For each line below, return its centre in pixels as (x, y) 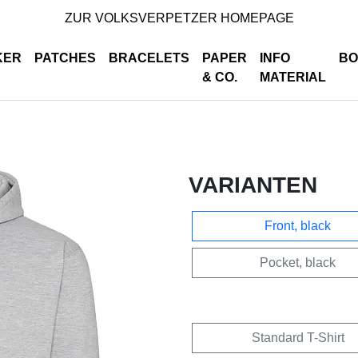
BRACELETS (149, 58)
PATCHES (65, 58)
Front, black (298, 226)
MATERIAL (293, 77)
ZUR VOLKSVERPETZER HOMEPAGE (179, 18)
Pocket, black (298, 263)
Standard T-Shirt (298, 338)
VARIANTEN (253, 185)
